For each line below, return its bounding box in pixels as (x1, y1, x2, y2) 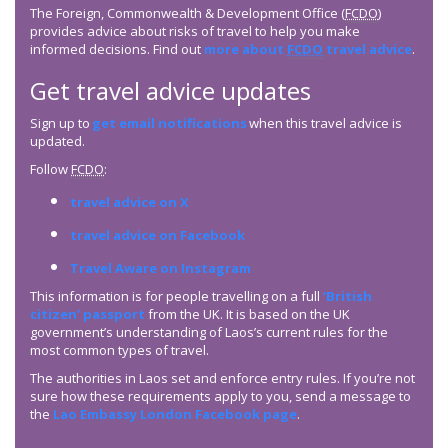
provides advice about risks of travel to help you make (30, 22, 360, 41)
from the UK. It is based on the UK (145, 305, 350, 324)
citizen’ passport (30, 305, 145, 324)
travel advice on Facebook (70, 226, 245, 245)
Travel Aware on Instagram (70, 259, 251, 278)
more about (204, 40, 287, 59)
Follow (30, 160, 71, 179)
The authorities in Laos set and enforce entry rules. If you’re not (30, 369, 415, 388)
